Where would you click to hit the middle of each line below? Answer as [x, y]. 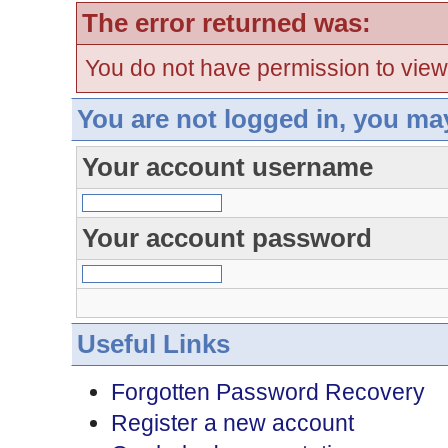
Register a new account [232, 423]
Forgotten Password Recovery [267, 392]
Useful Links [153, 344]
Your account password [226, 238]
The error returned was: [226, 23]
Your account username [227, 167]
